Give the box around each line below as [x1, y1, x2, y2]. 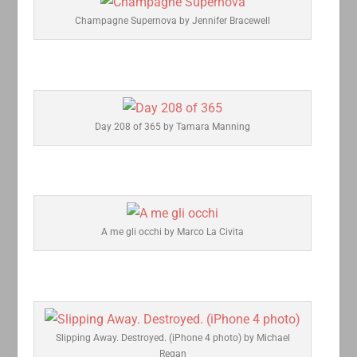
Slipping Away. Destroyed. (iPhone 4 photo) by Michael [55, 331, 290, 343]
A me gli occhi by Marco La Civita [101, 226, 245, 238]
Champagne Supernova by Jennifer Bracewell [75, 15, 271, 27]
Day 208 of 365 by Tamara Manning [95, 120, 251, 132]
